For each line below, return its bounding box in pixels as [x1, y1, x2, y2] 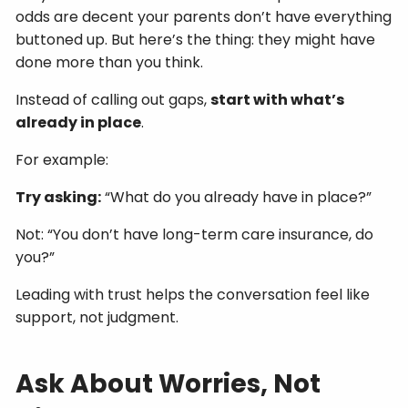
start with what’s [210, 88, 345, 110]
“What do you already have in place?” [101, 186, 372, 208]
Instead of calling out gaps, [15, 88, 211, 110]
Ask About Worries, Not [15, 365, 321, 402]
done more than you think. [15, 51, 204, 73]
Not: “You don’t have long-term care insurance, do [15, 223, 374, 245]
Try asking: [15, 186, 102, 208]
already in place [15, 111, 142, 133]
